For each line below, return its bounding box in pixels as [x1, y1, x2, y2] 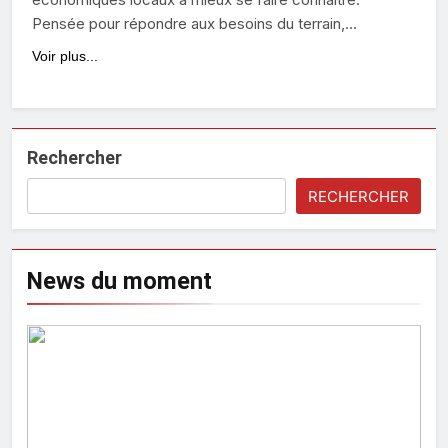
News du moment [27, 267, 212, 296]
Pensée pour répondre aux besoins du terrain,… [32, 14, 357, 34]
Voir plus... [32, 48, 98, 65]
